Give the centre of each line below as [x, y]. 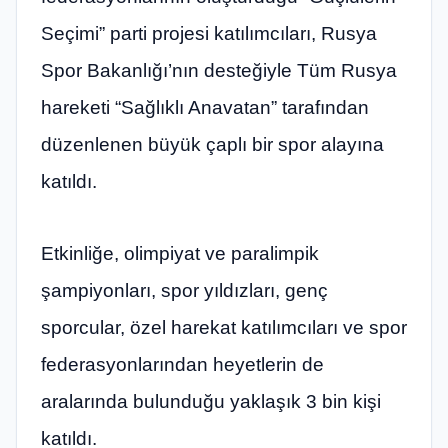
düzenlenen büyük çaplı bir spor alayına [212, 145]
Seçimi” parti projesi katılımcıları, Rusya [209, 34]
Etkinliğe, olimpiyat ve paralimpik [180, 253]
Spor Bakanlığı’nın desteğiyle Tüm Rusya [219, 71]
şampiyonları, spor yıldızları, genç [184, 290]
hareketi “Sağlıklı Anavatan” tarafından [205, 108]
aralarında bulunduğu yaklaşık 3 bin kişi [211, 401]
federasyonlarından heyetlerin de [182, 364]
